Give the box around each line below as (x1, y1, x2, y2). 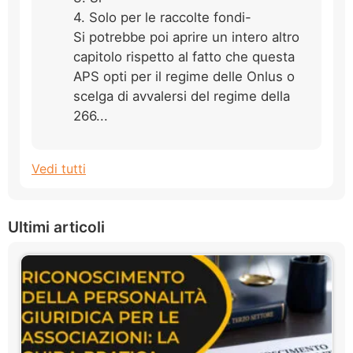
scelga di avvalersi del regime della (73, 87, 290, 104)
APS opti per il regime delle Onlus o (73, 68, 295, 84)
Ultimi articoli (8, 217, 105, 236)
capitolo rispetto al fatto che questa (73, 48, 295, 65)
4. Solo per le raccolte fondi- (73, 9, 251, 25)
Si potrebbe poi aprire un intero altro (73, 28, 299, 45)
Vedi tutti (32, 160, 86, 176)
